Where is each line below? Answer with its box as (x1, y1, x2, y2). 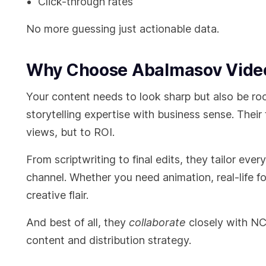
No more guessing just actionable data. (26, 23, 219, 36)
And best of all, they (26, 216, 129, 229)
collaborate (129, 216, 186, 229)
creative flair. (26, 189, 88, 202)
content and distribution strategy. (26, 234, 191, 247)
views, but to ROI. (26, 126, 115, 139)
